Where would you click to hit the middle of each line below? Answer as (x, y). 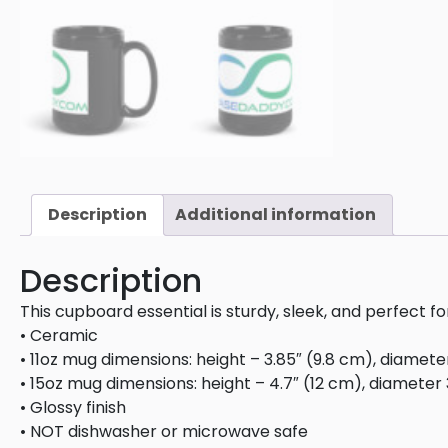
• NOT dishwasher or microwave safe (164, 431)
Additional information (275, 214)
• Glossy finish (73, 407)
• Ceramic (59, 335)
